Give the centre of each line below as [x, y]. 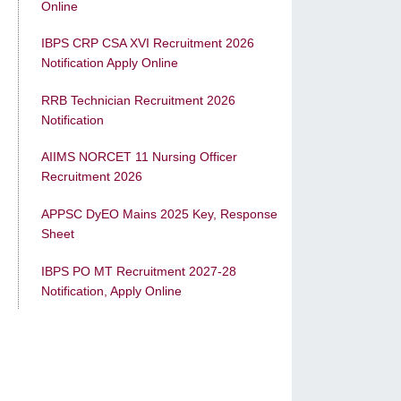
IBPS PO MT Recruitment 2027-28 [139, 271]
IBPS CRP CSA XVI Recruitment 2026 [148, 43]
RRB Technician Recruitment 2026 [138, 100]
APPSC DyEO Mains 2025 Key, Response [159, 214]
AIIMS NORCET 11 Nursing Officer [139, 157]
